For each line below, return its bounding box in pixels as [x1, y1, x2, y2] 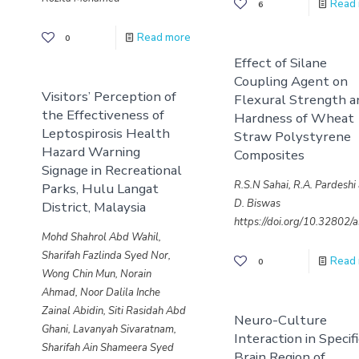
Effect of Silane [234, 53, 328, 72]
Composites [234, 145, 305, 164]
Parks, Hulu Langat [41, 179, 159, 198]
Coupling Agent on [234, 71, 349, 91]
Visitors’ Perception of [41, 87, 176, 106]
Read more [137, 30, 192, 45]
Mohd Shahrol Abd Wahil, [41, 230, 161, 244]
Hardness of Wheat [234, 108, 355, 127]
